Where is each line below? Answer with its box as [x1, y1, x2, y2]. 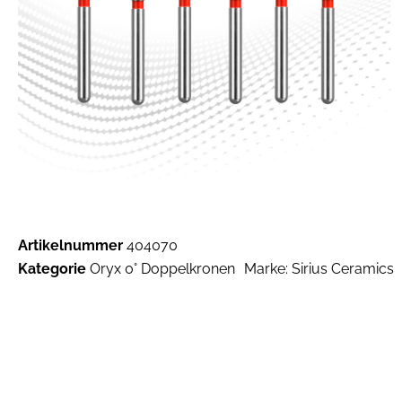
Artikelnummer [18, 236, 127, 254]
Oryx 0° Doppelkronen [90, 259, 235, 277]
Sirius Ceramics [292, 259, 394, 277]
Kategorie [18, 259, 86, 277]
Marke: [244, 259, 292, 277]
